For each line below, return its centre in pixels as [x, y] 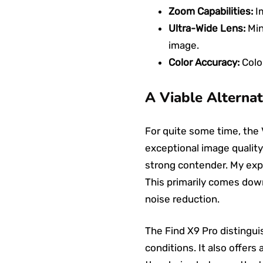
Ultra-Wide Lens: [207, 28]
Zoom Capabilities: [211, 11]
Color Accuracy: [204, 62]
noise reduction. [182, 199]
